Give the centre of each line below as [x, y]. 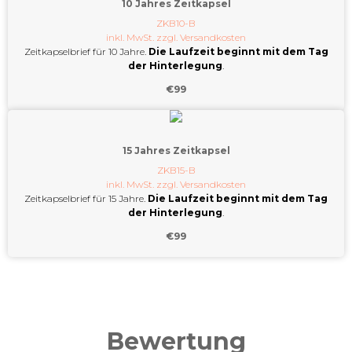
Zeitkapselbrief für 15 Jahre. [86, 199]
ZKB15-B [176, 170]
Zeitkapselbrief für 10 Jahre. [86, 52]
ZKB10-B [176, 24]
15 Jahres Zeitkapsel [176, 151]
